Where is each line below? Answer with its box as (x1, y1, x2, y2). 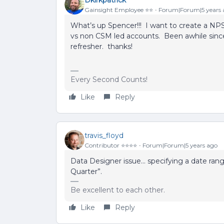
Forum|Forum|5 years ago (142, 141, 217, 149)
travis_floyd (84, 130, 123, 140)
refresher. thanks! (70, 42, 132, 51)
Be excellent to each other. (70, 185, 165, 194)
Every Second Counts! (70, 75, 147, 84)
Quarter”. (70, 167, 106, 176)
